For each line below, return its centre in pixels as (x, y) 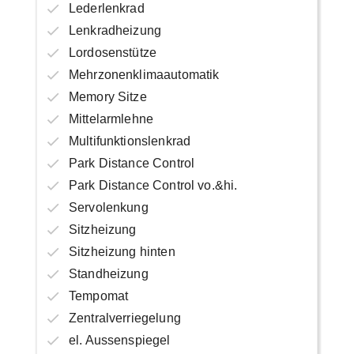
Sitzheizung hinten (122, 251)
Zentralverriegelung (124, 318)
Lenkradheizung (115, 30)
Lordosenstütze (113, 52)
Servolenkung (108, 207)
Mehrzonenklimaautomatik (144, 74)
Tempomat (98, 296)
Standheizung (108, 273)
